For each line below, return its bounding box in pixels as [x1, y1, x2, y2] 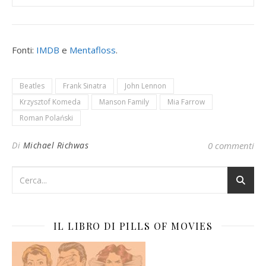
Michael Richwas [23, 139, 88, 151]
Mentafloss [69, 43, 116, 56]
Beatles [20, 80, 45, 91]
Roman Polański [20, 112, 73, 123]
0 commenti [208, 139, 254, 151]
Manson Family [99, 96, 149, 107]
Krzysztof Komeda [20, 96, 81, 107]
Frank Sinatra [63, 80, 106, 91]
